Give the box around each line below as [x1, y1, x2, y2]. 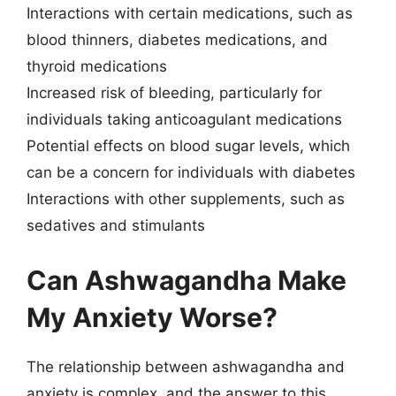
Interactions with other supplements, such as [27, 190, 345, 208]
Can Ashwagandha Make [27, 263, 346, 296]
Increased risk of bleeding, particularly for [27, 84, 322, 102]
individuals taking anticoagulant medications [27, 110, 342, 128]
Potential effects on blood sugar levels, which [27, 137, 350, 155]
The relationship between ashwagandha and [27, 357, 345, 376]
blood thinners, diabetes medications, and [27, 31, 328, 49]
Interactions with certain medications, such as [27, 4, 353, 22]
